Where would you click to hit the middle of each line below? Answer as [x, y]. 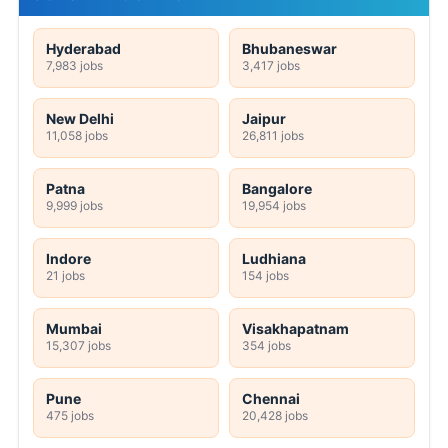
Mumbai [74, 329]
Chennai [271, 399]
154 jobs [265, 276]
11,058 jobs [77, 136]
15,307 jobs [78, 346]
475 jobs [70, 416]
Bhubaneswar [289, 49]
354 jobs [266, 346]
